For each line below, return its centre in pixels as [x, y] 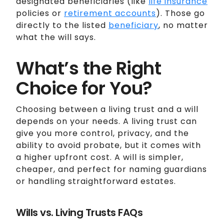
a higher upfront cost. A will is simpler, [100, 157]
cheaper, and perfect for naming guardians [111, 169]
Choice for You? [84, 88]
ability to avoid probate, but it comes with [108, 145]
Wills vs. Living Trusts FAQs [79, 212]
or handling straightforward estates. [96, 181]
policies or [40, 13]
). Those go [180, 13]
